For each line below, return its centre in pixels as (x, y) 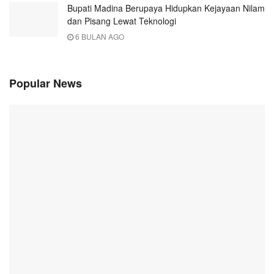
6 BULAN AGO (99, 36)
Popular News (46, 83)
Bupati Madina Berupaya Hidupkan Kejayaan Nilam (166, 8)
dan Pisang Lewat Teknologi (122, 20)
